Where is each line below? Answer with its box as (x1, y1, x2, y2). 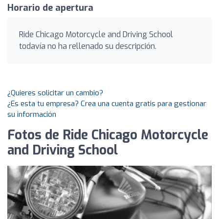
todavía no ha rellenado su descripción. (19, 41, 156, 51)
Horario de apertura (7, 2, 93, 14)
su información (7, 109, 56, 119)
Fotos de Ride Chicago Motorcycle (7, 127, 208, 144)
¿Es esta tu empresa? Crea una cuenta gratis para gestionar (7, 99, 206, 109)
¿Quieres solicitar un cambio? (7, 88, 103, 98)
